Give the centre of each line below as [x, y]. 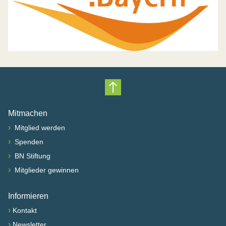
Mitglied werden [39, 128]
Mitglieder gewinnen [46, 170]
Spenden [28, 142]
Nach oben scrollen [156, 96]
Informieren [28, 196]
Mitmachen [28, 114]
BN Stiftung [32, 156]
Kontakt [25, 211]
